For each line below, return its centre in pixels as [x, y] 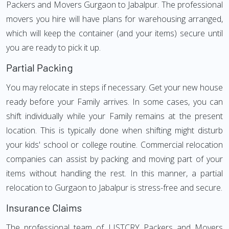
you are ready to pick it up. [53, 48]
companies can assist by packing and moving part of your [114, 159]
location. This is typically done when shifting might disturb [114, 130]
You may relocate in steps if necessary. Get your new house [114, 87]
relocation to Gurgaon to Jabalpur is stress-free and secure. [114, 188]
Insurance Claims [44, 208]
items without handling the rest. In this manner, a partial [114, 173]
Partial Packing [40, 67]
